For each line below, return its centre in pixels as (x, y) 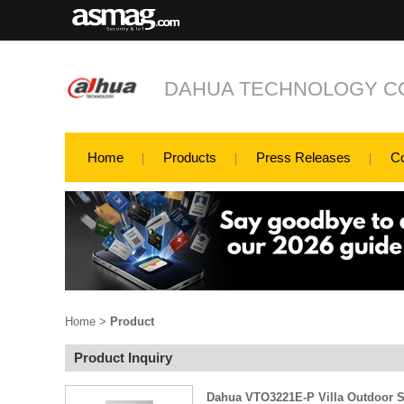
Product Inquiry (123, 358)
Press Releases (303, 157)
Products (190, 157)
